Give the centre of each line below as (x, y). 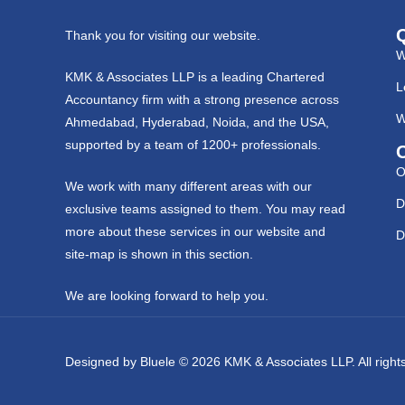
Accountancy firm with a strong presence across (202, 100)
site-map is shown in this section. (159, 254)
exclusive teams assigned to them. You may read (205, 209)
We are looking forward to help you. (167, 296)
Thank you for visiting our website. (163, 36)
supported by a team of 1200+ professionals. (193, 145)
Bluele (160, 362)
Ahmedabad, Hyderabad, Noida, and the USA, (197, 122)
